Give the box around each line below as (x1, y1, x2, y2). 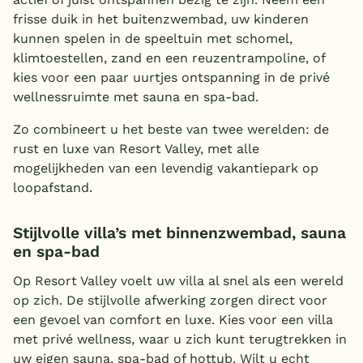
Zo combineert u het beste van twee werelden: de (13, 122, 329, 138)
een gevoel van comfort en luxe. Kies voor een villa (13, 312, 333, 328)
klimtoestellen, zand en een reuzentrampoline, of (13, 50, 325, 66)
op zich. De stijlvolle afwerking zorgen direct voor (13, 293, 327, 309)
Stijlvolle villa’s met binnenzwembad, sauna (13, 224, 346, 243)
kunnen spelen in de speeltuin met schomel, (13, 31, 293, 47)
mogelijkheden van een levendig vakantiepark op (13, 160, 318, 177)
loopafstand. (13, 180, 92, 196)
